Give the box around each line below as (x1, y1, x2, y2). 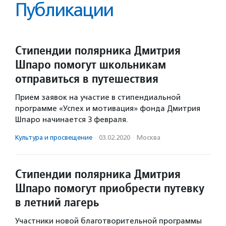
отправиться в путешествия (15, 71, 158, 86)
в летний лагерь (15, 194, 99, 210)
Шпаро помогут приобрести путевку (15, 180, 204, 196)
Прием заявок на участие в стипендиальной (15, 93, 181, 102)
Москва (137, 134, 160, 141)
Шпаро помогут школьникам (15, 56, 166, 72)
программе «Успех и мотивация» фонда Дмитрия (15, 104, 200, 113)
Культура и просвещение (15, 134, 92, 141)
